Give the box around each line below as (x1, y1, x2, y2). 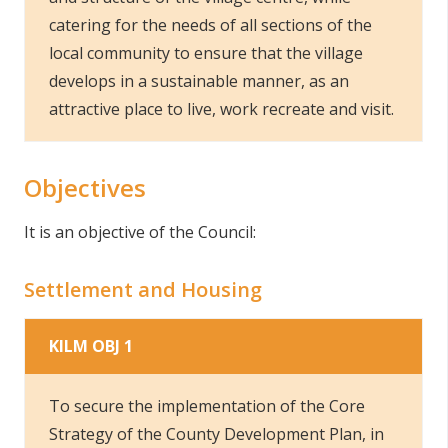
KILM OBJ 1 (49, 335, 133, 357)
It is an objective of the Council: (24, 221, 256, 243)
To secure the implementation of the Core (49, 395, 365, 417)
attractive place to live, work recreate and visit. (49, 98, 394, 120)
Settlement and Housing (24, 276, 262, 303)
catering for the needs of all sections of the (49, 14, 372, 36)
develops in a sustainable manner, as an (49, 70, 349, 92)
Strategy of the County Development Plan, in (49, 423, 384, 445)
